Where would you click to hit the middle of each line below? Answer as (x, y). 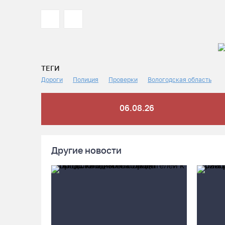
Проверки (123, 80)
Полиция (86, 80)
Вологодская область (180, 80)
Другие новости (86, 150)
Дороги (52, 80)
